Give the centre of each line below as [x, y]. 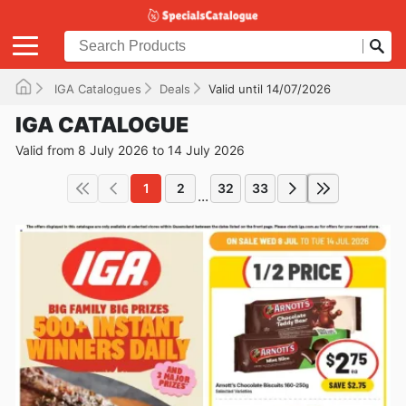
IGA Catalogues [96, 88]
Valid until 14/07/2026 [270, 88]
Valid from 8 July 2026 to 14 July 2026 [130, 150]
